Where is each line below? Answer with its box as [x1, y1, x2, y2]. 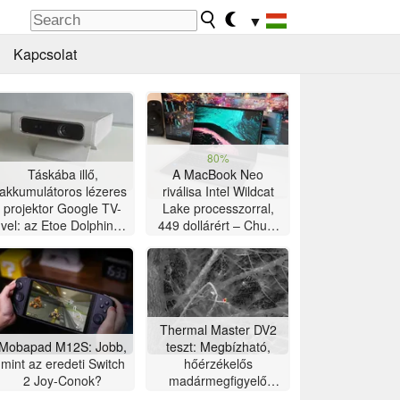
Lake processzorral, [162, 199, 274, 218]
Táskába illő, [27, 165, 98, 184]
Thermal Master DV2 [159, 321, 277, 339]
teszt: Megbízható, [165, 337, 271, 356]
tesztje [44, 233, 81, 252]
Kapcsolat [12, 44, 77, 65]
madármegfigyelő [169, 371, 267, 390]
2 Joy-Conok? [23, 371, 102, 390]
